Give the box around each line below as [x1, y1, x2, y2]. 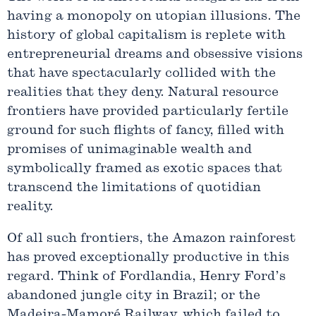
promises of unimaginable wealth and [7, 142, 252, 157]
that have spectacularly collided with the [7, 66, 276, 80]
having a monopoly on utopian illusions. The [7, 9, 300, 23]
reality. [7, 200, 54, 214]
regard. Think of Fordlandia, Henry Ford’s [7, 269, 286, 284]
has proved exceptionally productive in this [7, 250, 289, 265]
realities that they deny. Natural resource [7, 85, 279, 99]
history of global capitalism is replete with [7, 28, 286, 42]
